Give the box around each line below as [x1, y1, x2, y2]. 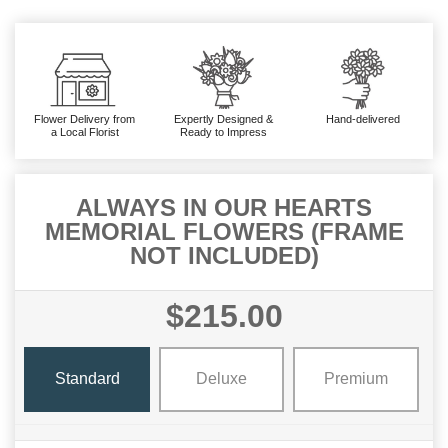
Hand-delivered [326, 112, 401, 125]
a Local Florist [50, 125, 119, 138]
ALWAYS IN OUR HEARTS [76, 193, 372, 221]
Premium [323, 370, 388, 388]
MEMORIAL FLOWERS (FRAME [44, 217, 404, 245]
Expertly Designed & [174, 112, 274, 125]
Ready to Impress [180, 125, 268, 138]
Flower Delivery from [34, 112, 136, 125]
